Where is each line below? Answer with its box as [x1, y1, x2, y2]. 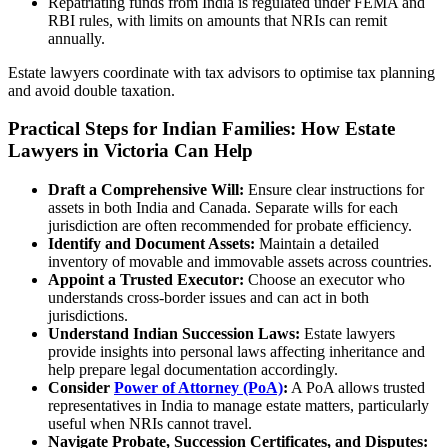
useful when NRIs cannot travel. [48, 414, 252, 432]
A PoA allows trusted [288, 378, 425, 396]
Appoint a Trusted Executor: [48, 270, 244, 288]
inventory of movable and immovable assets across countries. [48, 252, 432, 270]
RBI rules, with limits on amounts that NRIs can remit [48, 11, 387, 29]
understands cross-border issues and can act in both [48, 288, 369, 306]
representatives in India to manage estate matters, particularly [48, 396, 429, 414]
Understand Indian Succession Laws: [48, 324, 300, 342]
